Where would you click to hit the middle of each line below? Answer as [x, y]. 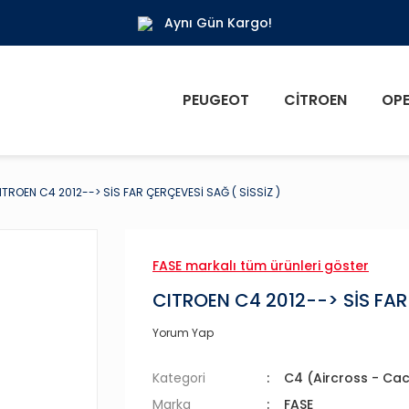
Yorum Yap [183, 333]
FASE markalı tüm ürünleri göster [261, 266]
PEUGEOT [216, 100]
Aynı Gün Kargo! [218, 22]
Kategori [179, 378]
